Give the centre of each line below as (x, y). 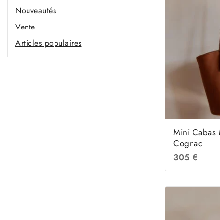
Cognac (188, 143)
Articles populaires (48, 43)
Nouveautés (36, 11)
